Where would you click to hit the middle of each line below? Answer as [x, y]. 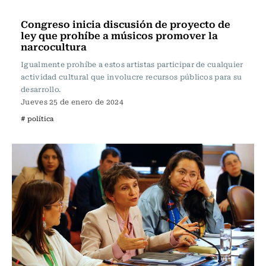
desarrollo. [41, 89]
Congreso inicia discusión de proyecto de [126, 24]
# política [37, 118]
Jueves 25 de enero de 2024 [72, 102]
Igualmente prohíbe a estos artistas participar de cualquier [132, 64]
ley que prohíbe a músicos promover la [119, 35]
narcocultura [54, 46]
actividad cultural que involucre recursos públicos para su [132, 77]
